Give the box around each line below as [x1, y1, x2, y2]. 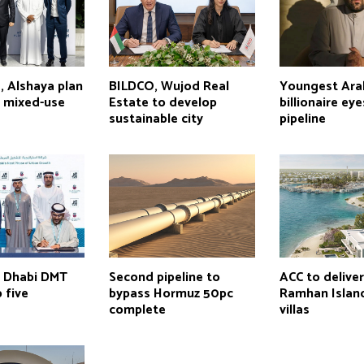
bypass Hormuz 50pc [108, 282, 233, 305]
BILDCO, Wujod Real [108, 75, 229, 97]
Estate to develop [108, 91, 217, 114]
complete [108, 298, 166, 321]
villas [279, 298, 310, 321]
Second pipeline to [108, 266, 220, 288]
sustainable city [108, 107, 203, 130]
